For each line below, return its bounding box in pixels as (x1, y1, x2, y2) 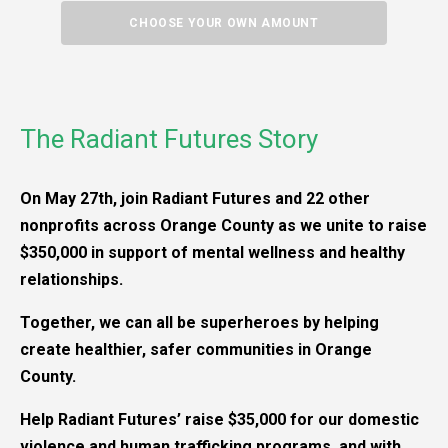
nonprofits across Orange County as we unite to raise (20, 216, 427, 236)
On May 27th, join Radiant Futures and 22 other (20, 189, 370, 209)
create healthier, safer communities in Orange (20, 340, 372, 360)
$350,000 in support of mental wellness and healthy (20, 243, 405, 263)
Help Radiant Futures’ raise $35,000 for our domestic (20, 410, 419, 430)
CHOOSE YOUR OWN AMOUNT (129, 16, 319, 31)
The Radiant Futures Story (20, 124, 318, 155)
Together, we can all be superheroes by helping (20, 313, 379, 333)
